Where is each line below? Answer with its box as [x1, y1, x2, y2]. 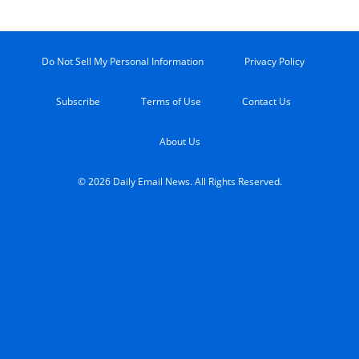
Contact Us [241, 95, 291, 109]
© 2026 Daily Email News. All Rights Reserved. [77, 175, 282, 189]
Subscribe [55, 95, 100, 109]
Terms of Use [140, 95, 201, 109]
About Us [159, 135, 200, 149]
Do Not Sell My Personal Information [42, 54, 204, 69]
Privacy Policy [244, 54, 305, 69]
